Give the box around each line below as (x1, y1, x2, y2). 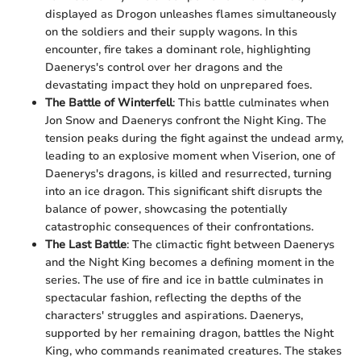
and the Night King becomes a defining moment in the (45, 255, 334, 271)
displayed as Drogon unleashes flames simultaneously (45, 6, 336, 23)
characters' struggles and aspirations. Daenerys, (45, 308, 303, 324)
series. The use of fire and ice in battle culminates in (45, 272, 323, 288)
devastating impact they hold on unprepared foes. (45, 77, 312, 93)
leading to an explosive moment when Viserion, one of (45, 148, 335, 164)
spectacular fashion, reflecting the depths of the (45, 290, 301, 306)
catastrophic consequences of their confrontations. (45, 219, 313, 235)
